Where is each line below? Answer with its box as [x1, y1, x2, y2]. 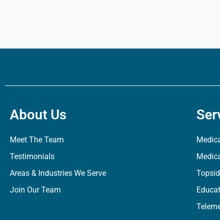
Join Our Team [10, 185, 61, 194]
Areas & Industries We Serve [10, 168, 106, 178]
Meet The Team [10, 135, 64, 144]
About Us [10, 106, 66, 123]
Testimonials [10, 151, 55, 161]
